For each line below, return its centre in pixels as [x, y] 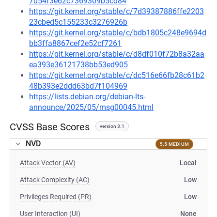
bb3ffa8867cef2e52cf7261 [75, 43]
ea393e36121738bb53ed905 [78, 65]
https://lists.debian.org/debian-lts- [87, 97]
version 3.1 [112, 126]
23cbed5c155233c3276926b [78, 22]
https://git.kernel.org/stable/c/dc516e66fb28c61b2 [117, 75]
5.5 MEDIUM [174, 144]
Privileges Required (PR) [56, 197]
